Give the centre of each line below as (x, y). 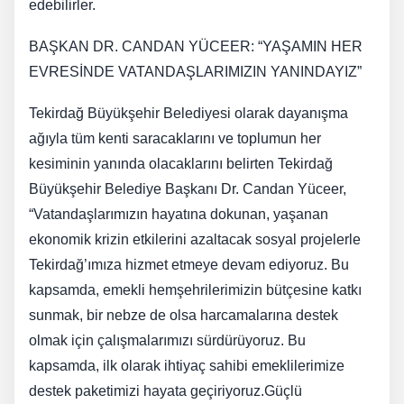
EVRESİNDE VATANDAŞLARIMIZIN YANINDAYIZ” (195, 72)
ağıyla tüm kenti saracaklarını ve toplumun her (175, 139)
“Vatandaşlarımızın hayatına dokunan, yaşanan (179, 215)
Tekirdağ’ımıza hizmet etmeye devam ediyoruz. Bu (189, 265)
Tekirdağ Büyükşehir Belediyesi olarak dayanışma (188, 114)
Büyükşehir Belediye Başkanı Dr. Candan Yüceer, (188, 189)
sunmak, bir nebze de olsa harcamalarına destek (184, 316)
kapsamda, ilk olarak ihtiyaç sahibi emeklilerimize (187, 366)
